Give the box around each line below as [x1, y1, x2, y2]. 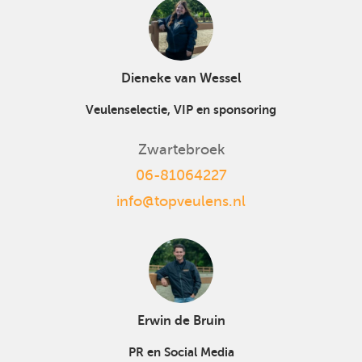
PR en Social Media [128, 344, 234, 359]
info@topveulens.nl [116, 192, 246, 209]
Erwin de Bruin [137, 313, 225, 328]
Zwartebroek [137, 141, 225, 158]
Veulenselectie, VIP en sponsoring [86, 103, 276, 116]
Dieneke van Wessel [120, 71, 242, 86]
